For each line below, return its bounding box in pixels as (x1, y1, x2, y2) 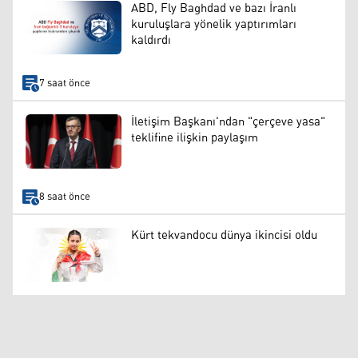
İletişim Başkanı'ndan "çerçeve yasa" (131, 110, 325, 134)
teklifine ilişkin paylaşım (131, 126, 258, 150)
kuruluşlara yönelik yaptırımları (131, 12, 296, 36)
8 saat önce (38, 187, 90, 208)
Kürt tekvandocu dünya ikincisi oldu (131, 224, 317, 248)
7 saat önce (38, 73, 90, 93)
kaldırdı (131, 28, 171, 52)
